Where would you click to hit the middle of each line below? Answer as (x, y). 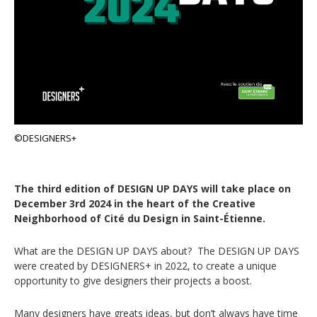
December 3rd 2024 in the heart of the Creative (135, 203)
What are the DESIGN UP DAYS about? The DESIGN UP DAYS (157, 250)
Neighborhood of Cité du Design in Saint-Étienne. (140, 218)
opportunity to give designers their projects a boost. (133, 280)
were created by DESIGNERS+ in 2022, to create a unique (145, 265)
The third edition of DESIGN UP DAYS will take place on (152, 188)
